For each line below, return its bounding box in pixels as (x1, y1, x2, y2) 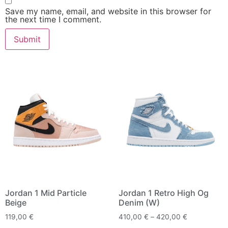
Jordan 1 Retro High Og (118, 187, 209, 198)
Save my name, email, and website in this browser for (5, 6, 211, 17)
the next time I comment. (5, 14, 101, 25)
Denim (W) (118, 197, 160, 208)
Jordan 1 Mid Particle (5, 187, 87, 198)
